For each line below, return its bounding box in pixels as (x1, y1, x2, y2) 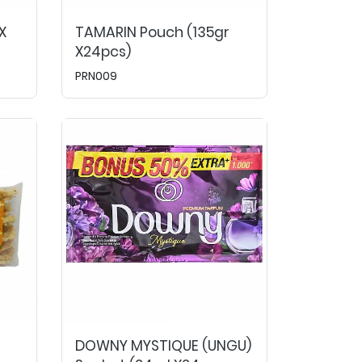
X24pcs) (75, 42, 131, 61)
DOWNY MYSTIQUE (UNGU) (75, 336, 251, 356)
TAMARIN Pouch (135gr (75, 23, 229, 42)
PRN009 (75, 68, 117, 84)
